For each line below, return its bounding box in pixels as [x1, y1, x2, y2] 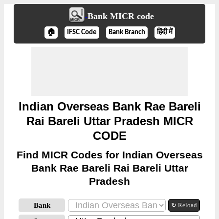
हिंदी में [156, 29, 173, 36]
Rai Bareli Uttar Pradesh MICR [26, 114, 193, 128]
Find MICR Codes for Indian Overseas [16, 149, 203, 160]
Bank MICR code [87, 11, 154, 22]
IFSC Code [66, 29, 97, 36]
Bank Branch [108, 29, 145, 36]
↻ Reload [171, 201, 197, 209]
